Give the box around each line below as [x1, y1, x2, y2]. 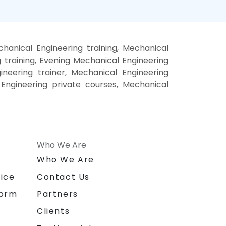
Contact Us [37, 171, 90, 183]
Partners [37, 188, 78, 200]
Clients [37, 205, 70, 217]
